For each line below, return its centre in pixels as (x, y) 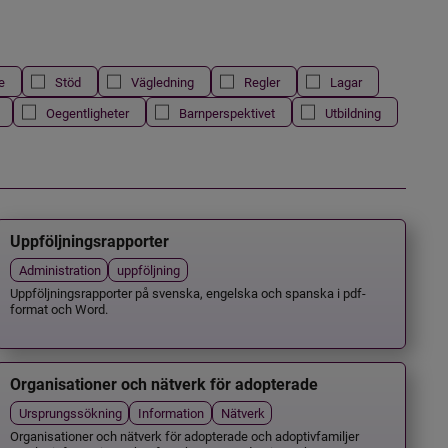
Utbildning (352, 112)
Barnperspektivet (226, 112)
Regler (261, 82)
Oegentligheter (87, 112)
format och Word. (59, 309)
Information (171, 412)
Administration (60, 269)
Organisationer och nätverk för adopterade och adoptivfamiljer (185, 435)
